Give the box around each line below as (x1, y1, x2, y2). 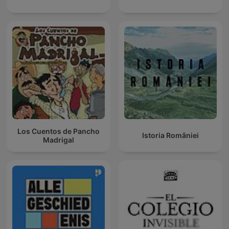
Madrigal (43, 135, 74, 144)
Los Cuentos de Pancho (17, 126, 100, 135)
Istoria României (142, 131, 199, 140)
